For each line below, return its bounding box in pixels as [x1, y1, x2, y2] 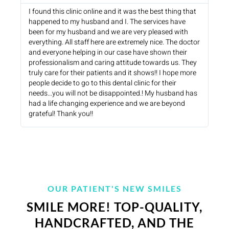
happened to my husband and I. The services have [28, 16, 186, 27]
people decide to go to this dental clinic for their [28, 77, 176, 88]
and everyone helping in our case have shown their [28, 47, 187, 58]
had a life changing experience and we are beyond [28, 98, 185, 109]
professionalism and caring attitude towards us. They [28, 57, 197, 68]
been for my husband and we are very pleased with [28, 26, 188, 37]
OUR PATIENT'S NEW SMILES [47, 183, 182, 193]
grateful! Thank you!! [28, 108, 93, 119]
